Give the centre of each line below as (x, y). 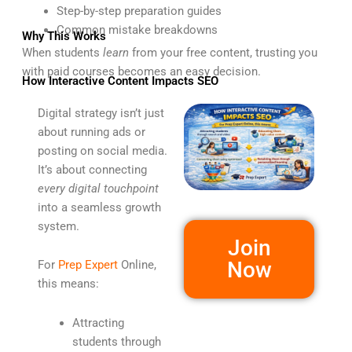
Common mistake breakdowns (137, 30)
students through (116, 341)
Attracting (98, 323)
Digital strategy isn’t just (101, 113)
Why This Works (64, 37)
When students (62, 53)
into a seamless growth (99, 207)
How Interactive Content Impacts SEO (120, 81)
